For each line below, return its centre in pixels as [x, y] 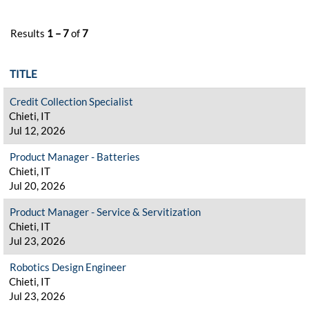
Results [29, 33]
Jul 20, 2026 [37, 186]
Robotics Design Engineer [68, 267]
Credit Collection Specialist [71, 101]
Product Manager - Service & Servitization [105, 212]
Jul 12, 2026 [37, 130]
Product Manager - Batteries [75, 157]
